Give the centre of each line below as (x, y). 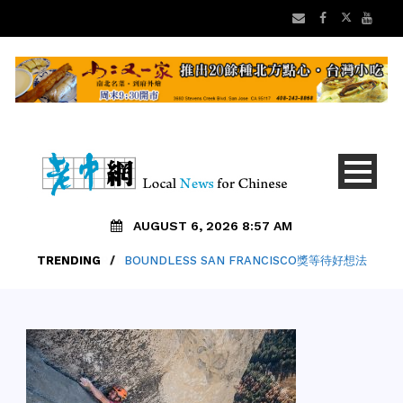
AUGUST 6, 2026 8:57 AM (213, 226)
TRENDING (68, 261)
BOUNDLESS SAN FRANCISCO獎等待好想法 (245, 261)
